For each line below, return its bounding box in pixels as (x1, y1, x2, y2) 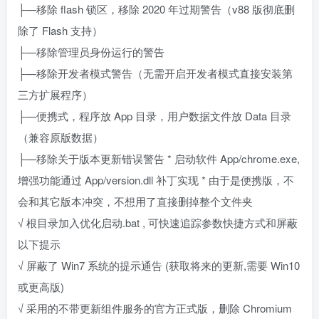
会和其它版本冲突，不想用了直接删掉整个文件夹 (18, 194, 253, 209)
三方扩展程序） (18, 87, 93, 102)
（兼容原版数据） (18, 130, 103, 145)
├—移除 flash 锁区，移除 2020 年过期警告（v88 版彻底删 (18, 1, 295, 16)
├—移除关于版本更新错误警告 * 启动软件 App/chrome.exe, (18, 151, 300, 166)
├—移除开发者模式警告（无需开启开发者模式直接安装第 (18, 66, 293, 80)
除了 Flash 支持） (18, 23, 103, 38)
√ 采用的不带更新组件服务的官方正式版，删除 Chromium (18, 300, 292, 315)
